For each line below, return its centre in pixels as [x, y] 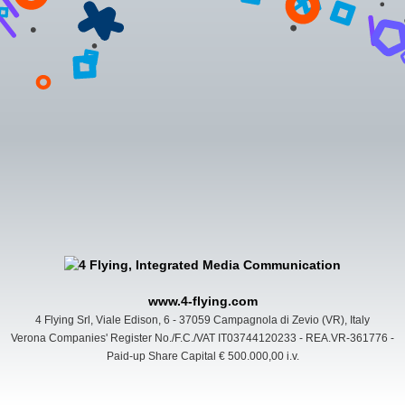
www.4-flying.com [202, 301]
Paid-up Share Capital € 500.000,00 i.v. [202, 357]
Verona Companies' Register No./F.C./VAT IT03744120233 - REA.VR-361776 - [202, 339]
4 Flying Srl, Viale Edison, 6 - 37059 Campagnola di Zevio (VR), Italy [202, 320]
